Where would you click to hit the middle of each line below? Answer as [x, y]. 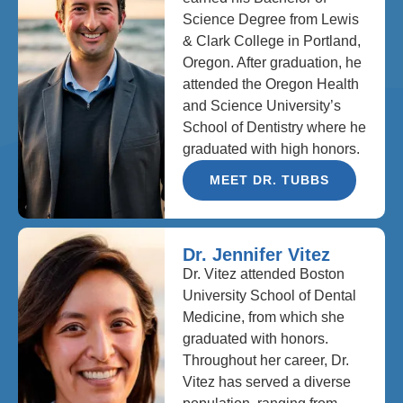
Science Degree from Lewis [271, 19]
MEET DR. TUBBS [270, 179]
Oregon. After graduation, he [273, 62]
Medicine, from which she [264, 317]
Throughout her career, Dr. [266, 360]
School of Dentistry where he [275, 127]
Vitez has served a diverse [267, 381]
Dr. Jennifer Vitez [257, 254]
